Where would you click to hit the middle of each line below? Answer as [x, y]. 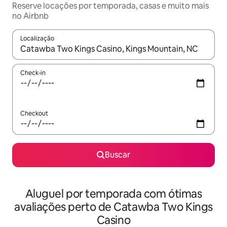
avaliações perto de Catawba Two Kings [113, 207]
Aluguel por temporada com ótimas [113, 194]
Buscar [118, 155]
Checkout [34, 113]
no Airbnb [30, 16]
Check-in [33, 73]
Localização [37, 39]
